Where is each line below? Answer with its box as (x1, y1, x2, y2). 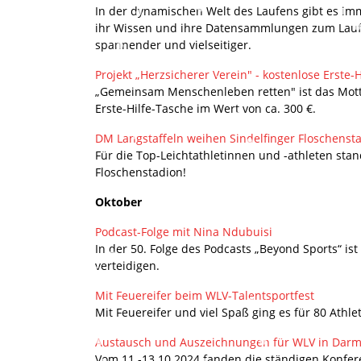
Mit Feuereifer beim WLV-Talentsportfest (95, 287, 314, 303)
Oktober (95, 193, 142, 210)
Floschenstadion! (95, 164, 186, 180)
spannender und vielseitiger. (95, 36, 251, 52)
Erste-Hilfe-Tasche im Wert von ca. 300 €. (95, 100, 316, 116)
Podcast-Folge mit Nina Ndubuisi (95, 223, 272, 239)
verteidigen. (95, 257, 160, 273)
